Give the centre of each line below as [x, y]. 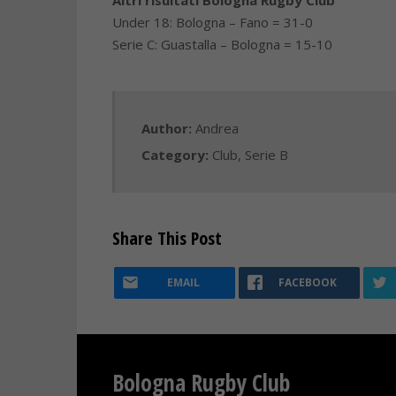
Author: [168, 128]
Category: [177, 155]
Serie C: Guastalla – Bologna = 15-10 [222, 44]
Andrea [217, 128]
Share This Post [167, 238]
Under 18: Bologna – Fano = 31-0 [213, 22]
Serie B [267, 155]
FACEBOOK [308, 282]
